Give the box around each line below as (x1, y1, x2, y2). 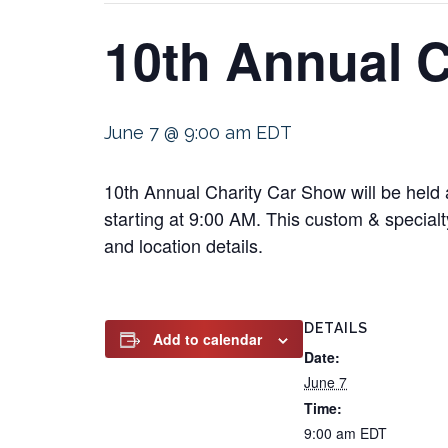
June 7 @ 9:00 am (104, 122, 251, 143)
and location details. (104, 232, 263, 258)
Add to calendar (153, 329, 262, 349)
